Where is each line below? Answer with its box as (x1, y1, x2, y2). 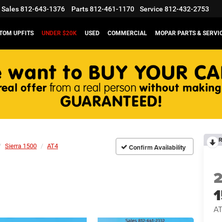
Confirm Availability (129, 142, 186, 152)
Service (140, 5, 163, 13)
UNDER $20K (42, 30, 77, 37)
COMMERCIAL (108, 30, 147, 37)
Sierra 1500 (5, 142, 37, 150)
